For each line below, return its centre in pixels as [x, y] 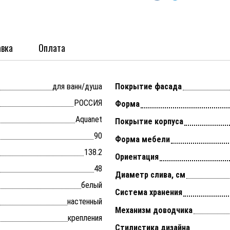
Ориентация [137, 157]
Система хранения [149, 193]
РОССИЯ [88, 103]
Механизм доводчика [154, 210]
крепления [85, 218]
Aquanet [89, 119]
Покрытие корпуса [149, 122]
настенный [85, 201]
